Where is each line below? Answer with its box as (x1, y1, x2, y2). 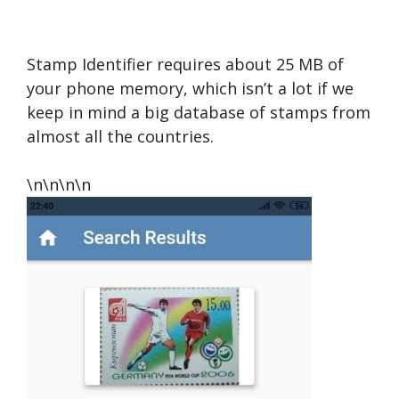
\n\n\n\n (27, 174, 91, 195)
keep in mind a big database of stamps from (27, 102, 370, 123)
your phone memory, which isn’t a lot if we (27, 77, 354, 99)
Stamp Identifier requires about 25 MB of (27, 53, 344, 75)
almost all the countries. (27, 126, 214, 147)
